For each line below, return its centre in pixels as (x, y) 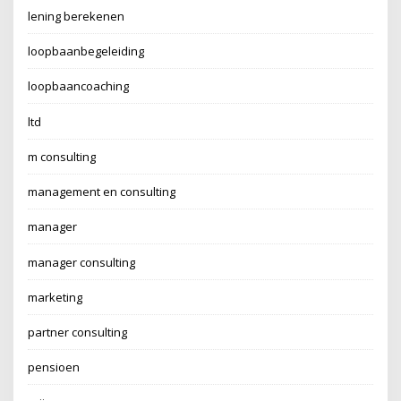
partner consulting (78, 332)
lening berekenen (77, 16)
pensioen (54, 367)
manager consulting (82, 262)
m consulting (62, 156)
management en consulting (102, 192)
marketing (55, 297)
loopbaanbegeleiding (86, 51)
